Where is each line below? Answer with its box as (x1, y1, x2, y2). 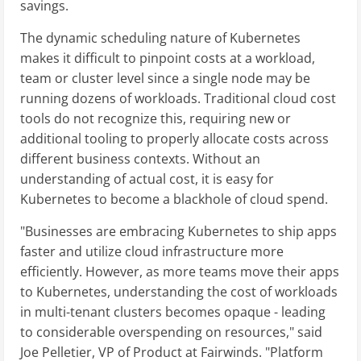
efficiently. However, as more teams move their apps (20, 263, 339, 281)
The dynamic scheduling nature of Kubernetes (20, 29, 301, 48)
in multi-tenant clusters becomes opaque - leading (20, 303, 326, 322)
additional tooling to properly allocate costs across (20, 130, 329, 148)
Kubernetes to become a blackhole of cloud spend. (20, 190, 328, 209)
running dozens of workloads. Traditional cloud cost (20, 89, 336, 108)
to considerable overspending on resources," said (20, 323, 322, 342)
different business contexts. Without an (20, 150, 260, 168)
